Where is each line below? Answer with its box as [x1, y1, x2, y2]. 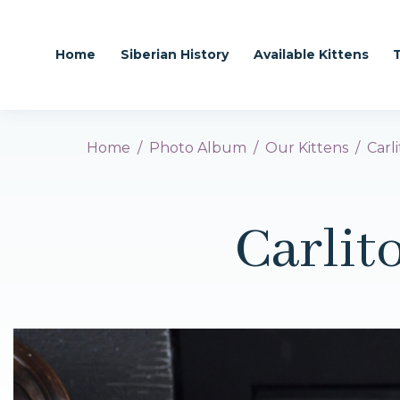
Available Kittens [253, 46, 369, 62]
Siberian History [120, 46, 229, 62]
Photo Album [149, 139, 246, 156]
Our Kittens [265, 139, 348, 156]
